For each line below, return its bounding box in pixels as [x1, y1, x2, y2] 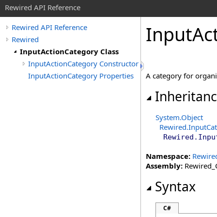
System [155, 112, 180, 122]
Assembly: [146, 161, 183, 170]
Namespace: [146, 151, 190, 161]
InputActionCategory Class [20, 46, 119, 56]
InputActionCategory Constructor [28, 59, 139, 68]
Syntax [155, 178, 196, 195]
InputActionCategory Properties [28, 71, 134, 80]
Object [181, 112, 203, 122]
